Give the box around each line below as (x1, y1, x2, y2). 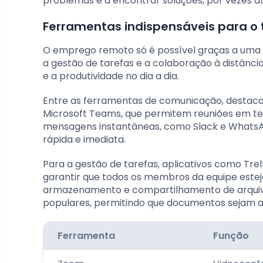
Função (213, 229, 249, 242)
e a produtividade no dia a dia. (43, 69, 179, 83)
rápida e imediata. (43, 133, 126, 146)
